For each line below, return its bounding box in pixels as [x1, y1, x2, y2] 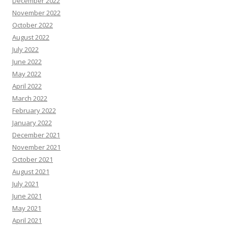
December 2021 [12, 130, 60, 139]
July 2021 [12, 179, 39, 188]
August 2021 [12, 167, 49, 176]
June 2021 [12, 191, 42, 201]
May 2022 [12, 69, 41, 78]
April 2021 [12, 216, 42, 225]
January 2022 [12, 118, 52, 127]
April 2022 [12, 81, 42, 91]
